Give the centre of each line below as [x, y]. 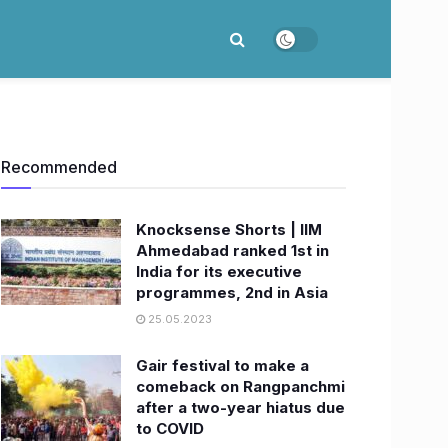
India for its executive [219, 271]
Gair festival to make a [222, 365]
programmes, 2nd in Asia [232, 292]
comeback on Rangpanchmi [240, 386]
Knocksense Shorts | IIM [229, 229]
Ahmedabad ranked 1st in [232, 250]
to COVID [170, 428]
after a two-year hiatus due [240, 407]
